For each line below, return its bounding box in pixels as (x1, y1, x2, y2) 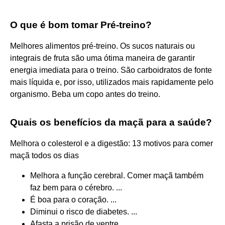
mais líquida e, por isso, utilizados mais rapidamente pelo (10, 77, 213, 86)
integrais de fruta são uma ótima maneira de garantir (10, 53, 195, 62)
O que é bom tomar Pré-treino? (10, 19, 152, 30)
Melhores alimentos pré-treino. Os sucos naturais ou (10, 41, 195, 50)
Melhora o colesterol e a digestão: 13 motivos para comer (10, 139, 213, 148)
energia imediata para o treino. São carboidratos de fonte (10, 65, 212, 74)
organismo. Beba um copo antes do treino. (10, 89, 160, 98)
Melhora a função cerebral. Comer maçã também (30, 171, 203, 180)
